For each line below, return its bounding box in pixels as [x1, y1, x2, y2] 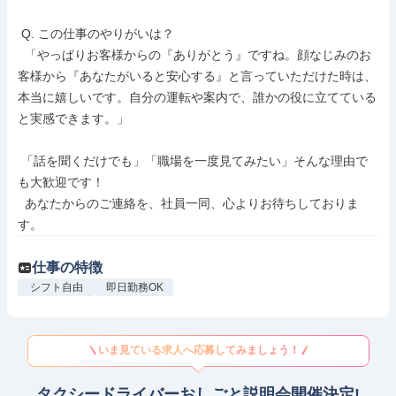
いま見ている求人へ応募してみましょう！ [98, 344, 300, 356]
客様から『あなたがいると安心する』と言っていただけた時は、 [18, 69, 377, 83]
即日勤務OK [105, 281, 164, 293]
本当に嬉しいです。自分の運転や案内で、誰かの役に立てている [18, 90, 377, 104]
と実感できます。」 [18, 111, 129, 126]
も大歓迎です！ [18, 175, 104, 189]
